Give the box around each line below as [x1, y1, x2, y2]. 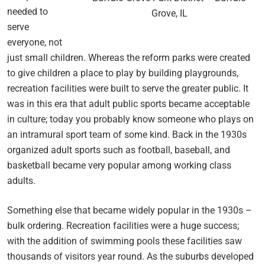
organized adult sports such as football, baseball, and [7, 144, 230, 156]
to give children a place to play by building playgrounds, [7, 67, 238, 79]
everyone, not [7, 36, 62, 48]
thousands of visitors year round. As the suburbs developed [7, 250, 254, 262]
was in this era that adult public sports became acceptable [7, 98, 250, 109]
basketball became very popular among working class [7, 159, 231, 171]
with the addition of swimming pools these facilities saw [7, 235, 242, 247]
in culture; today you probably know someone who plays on [7, 113, 254, 125]
